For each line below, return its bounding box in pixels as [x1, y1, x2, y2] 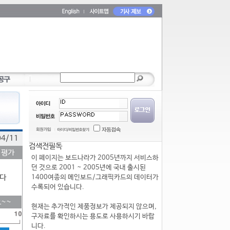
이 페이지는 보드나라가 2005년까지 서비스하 [31, 154, 159, 162]
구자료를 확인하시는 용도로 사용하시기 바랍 [31, 213, 155, 220]
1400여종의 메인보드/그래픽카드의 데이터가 [31, 174, 159, 181]
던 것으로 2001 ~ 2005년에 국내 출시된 [31, 164, 146, 171]
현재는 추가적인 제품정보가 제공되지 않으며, [31, 203, 157, 210]
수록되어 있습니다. [31, 183, 84, 191]
